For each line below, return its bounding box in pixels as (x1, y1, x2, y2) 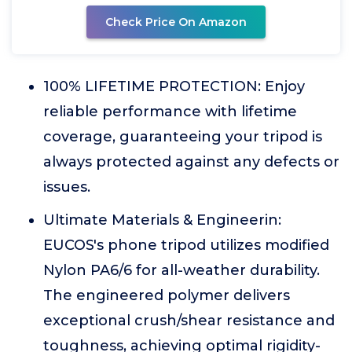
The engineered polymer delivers (43, 287, 290, 304)
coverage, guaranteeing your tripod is (43, 128, 322, 145)
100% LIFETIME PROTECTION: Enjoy (43, 78, 305, 95)
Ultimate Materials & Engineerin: (43, 211, 281, 229)
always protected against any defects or (43, 153, 339, 170)
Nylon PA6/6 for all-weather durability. (43, 262, 320, 279)
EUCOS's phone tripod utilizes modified (43, 236, 329, 254)
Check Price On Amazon (105, 15, 247, 29)
